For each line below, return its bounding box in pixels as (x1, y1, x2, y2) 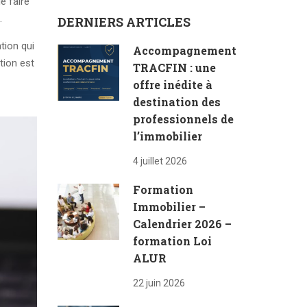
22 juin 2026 (132, 278, 185, 288)
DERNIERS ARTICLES (57, 14, 191, 30)
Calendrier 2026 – (132, 217, 232, 231)
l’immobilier (132, 129, 202, 143)
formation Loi (132, 234, 212, 248)
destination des (132, 95, 221, 109)
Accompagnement (132, 43, 236, 58)
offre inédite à (132, 77, 212, 92)
